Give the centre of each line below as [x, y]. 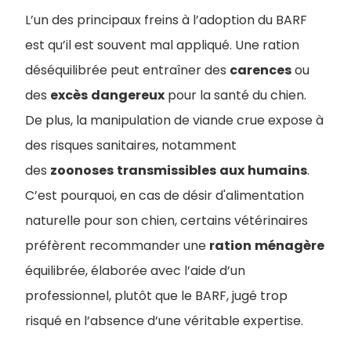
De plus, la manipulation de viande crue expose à [174, 120]
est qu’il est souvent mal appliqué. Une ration [162, 45]
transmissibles [166, 170]
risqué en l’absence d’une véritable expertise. [164, 321]
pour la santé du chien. [237, 95]
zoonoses [82, 170]
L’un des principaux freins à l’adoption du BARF [166, 20]
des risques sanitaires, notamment [131, 145]
